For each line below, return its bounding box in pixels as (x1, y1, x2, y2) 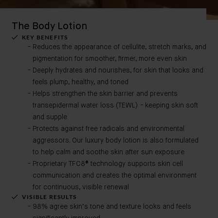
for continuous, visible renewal (33, 184, 129, 191)
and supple (33, 114, 67, 121)
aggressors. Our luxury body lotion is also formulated (33, 137, 199, 144)
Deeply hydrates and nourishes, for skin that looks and (33, 67, 203, 74)
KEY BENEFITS (22, 34, 68, 41)
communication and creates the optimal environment (33, 172, 197, 179)
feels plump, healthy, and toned (33, 79, 128, 86)
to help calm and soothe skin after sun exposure (33, 149, 184, 156)
